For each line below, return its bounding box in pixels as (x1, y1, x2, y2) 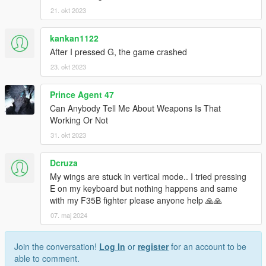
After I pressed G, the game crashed (50, 46, 187, 58)
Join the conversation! (14, 240, 99, 253)
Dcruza (50, 157, 78, 169)
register (138, 240, 169, 253)
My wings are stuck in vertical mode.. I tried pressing (50, 170, 246, 183)
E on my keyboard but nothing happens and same (50, 182, 237, 195)
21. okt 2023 (50, 5, 86, 15)
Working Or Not (50, 114, 108, 126)
